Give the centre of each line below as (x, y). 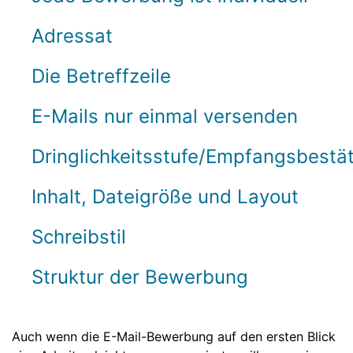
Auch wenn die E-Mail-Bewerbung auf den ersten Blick (174, 336)
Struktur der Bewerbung (140, 277)
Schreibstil (79, 237)
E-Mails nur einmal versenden (165, 116)
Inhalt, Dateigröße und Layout (165, 197)
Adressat (72, 36)
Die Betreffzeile (101, 76)
